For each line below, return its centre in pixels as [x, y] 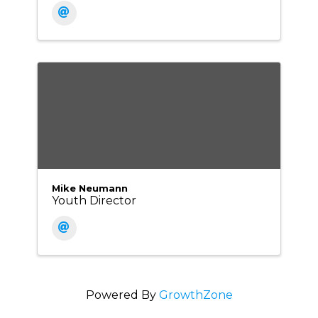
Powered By [122, 295]
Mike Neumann [89, 188]
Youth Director [94, 201]
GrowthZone [196, 295]
